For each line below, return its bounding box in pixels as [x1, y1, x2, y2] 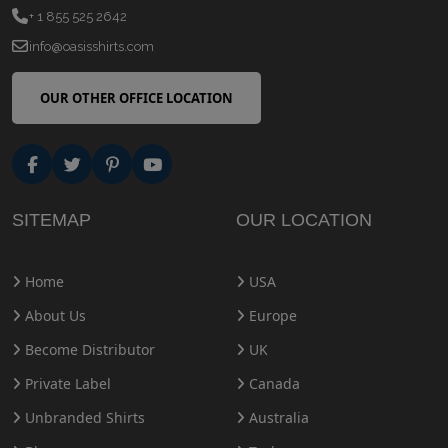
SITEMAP [12, 210, 91, 231]
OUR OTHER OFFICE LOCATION [40, 88, 233, 107]
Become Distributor [21, 340, 155, 360]
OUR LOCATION [236, 210, 372, 231]
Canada [245, 374, 300, 394]
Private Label [21, 374, 111, 394]
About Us [21, 306, 86, 326]
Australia [245, 408, 309, 428]
